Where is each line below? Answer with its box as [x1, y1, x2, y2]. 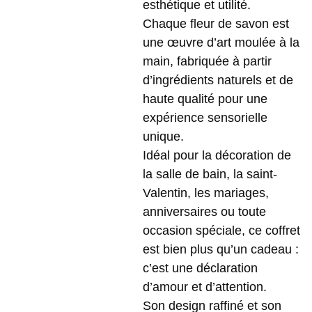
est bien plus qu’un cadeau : [143, 242, 299, 256]
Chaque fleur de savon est [143, 17, 289, 31]
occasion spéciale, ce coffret [143, 224, 300, 237]
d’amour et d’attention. [143, 280, 270, 294]
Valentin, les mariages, [143, 186, 269, 200]
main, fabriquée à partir [143, 54, 272, 68]
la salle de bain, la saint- [143, 167, 277, 181]
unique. [143, 130, 191, 143]
